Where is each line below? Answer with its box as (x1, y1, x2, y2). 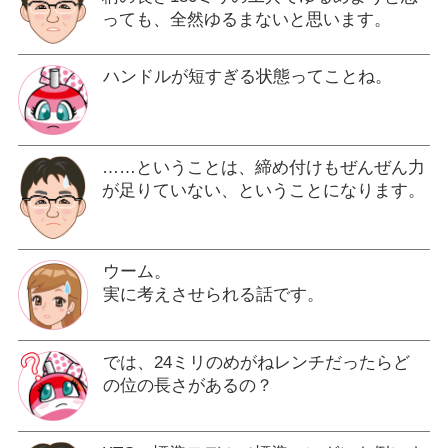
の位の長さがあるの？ (102, 375, 273, 395)
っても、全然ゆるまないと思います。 (101, 10, 391, 30)
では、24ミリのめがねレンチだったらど (102, 352, 410, 372)
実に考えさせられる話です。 (102, 284, 324, 304)
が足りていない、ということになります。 (101, 181, 425, 201)
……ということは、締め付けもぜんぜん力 (101, 158, 425, 178)
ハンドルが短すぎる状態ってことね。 (102, 67, 392, 87)
